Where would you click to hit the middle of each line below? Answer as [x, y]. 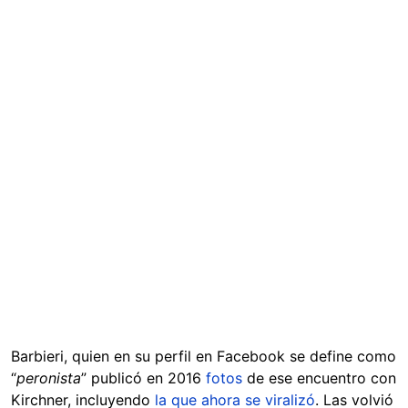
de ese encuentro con [319, 377]
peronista [49, 377]
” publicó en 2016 [143, 377]
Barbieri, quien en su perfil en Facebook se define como [204, 356]
